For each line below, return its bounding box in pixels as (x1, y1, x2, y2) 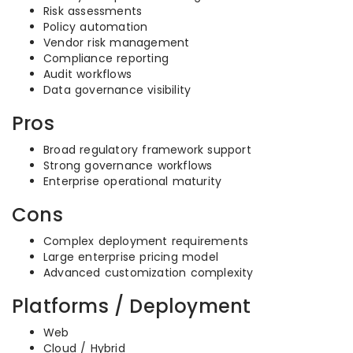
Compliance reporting (43, 50, 169, 66)
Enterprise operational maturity (43, 173, 222, 189)
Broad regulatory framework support (43, 142, 251, 158)
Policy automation (43, 19, 148, 35)
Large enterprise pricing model (43, 249, 218, 265)
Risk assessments (43, 3, 143, 19)
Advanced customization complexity (43, 265, 254, 281)
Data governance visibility (43, 82, 191, 98)
